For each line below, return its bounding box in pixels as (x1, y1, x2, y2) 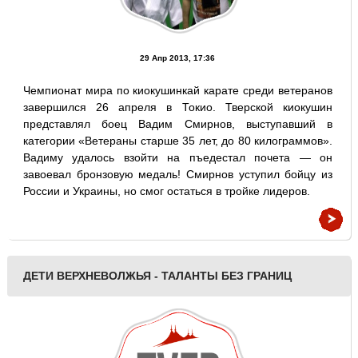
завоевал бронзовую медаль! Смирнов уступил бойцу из (22, 168, 333, 181)
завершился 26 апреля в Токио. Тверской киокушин (22, 101, 333, 113)
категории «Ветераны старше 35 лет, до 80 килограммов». (22, 134, 333, 147)
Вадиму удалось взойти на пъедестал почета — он (22, 151, 333, 164)
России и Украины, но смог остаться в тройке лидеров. (22, 185, 310, 197)
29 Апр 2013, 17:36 (140, 54, 216, 62)
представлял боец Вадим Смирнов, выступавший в (22, 117, 333, 130)
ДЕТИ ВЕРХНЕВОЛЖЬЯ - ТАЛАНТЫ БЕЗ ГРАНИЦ (22, 269, 292, 282)
